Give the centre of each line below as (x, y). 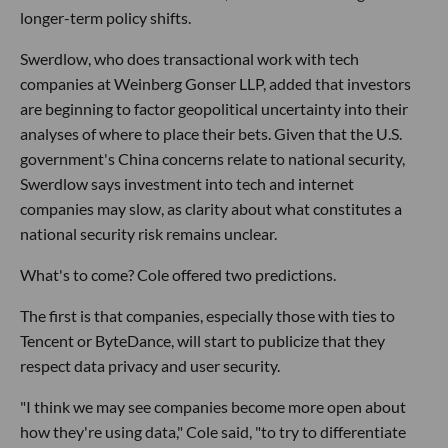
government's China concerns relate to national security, (212, 158)
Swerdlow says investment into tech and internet (187, 183)
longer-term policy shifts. (105, 17)
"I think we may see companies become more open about (213, 406)
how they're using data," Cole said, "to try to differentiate (213, 431)
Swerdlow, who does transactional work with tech (189, 58)
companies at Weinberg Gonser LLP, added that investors (215, 83)
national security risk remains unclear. (148, 233)
